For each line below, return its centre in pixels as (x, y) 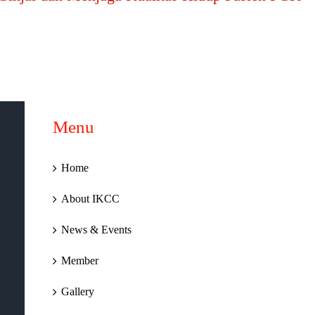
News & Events (96, 230)
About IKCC (90, 199)
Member (79, 261)
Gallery (77, 291)
